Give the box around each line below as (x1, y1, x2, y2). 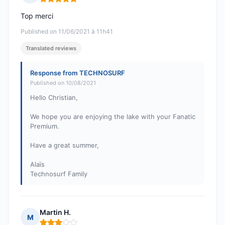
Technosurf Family (30, 170, 87, 178)
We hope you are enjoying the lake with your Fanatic (30, 113, 195, 121)
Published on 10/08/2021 (30, 79, 96, 87)
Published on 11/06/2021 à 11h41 (21, 28, 113, 36)
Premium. (30, 122, 59, 131)
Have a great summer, (30, 141, 99, 150)
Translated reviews (26, 45, 76, 52)
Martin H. (40, 208, 71, 217)
